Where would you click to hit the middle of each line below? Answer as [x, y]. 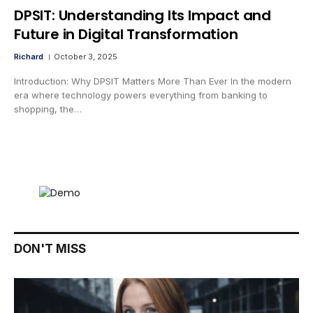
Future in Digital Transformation [126, 35]
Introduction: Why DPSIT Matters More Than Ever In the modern [153, 81]
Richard [29, 57]
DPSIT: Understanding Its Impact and [143, 16]
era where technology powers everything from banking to [141, 95]
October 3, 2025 [86, 57]
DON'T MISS [50, 249]
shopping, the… [48, 109]
